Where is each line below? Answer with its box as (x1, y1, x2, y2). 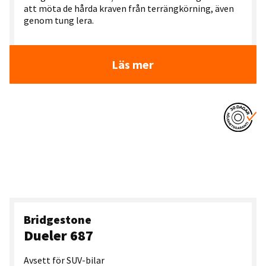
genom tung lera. (24, 14, 94, 27)
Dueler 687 (24, 226, 93, 245)
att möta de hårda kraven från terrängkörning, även (24, 2, 234, 15)
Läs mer (112, 57, 154, 72)
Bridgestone (24, 212, 91, 227)
